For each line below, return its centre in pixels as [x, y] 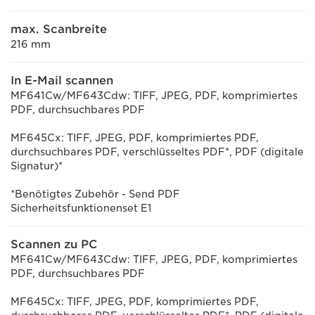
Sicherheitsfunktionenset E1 [81, 208]
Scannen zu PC [54, 244]
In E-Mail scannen [62, 81]
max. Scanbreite [59, 29]
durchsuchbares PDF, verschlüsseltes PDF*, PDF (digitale [157, 152]
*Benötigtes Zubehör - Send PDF [95, 194]
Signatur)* [37, 166]
